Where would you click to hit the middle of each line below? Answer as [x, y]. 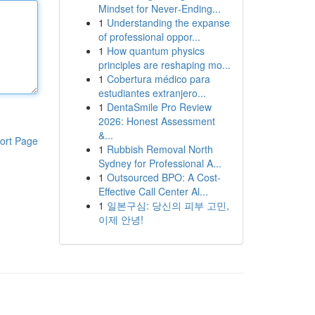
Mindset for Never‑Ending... [159, 8]
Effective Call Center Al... [153, 191]
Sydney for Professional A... [160, 163]
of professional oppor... [149, 37]
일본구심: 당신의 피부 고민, [168, 205]
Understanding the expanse [168, 22]
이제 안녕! [121, 219]
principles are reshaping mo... [164, 65]
